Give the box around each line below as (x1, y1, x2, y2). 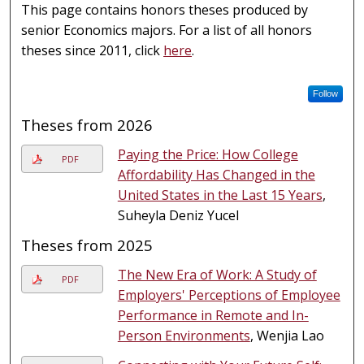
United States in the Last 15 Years (117, 185, 323, 204)
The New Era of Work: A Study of (117, 265, 317, 284)
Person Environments (117, 326, 250, 344)
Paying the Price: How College (117, 145, 298, 163)
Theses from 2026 (21, 114, 154, 135)
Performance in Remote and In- (117, 305, 309, 324)
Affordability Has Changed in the (117, 165, 315, 184)
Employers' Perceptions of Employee (117, 285, 340, 304)
